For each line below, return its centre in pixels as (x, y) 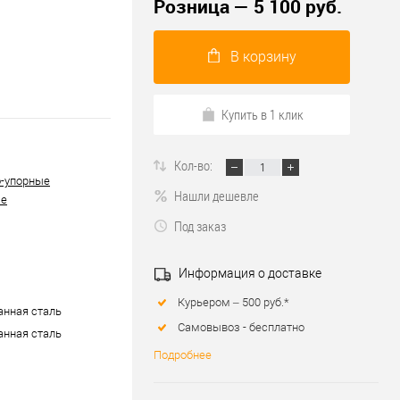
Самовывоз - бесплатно (241, 328)
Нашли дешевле (217, 196)
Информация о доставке (249, 274)
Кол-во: (195, 166)
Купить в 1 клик (262, 115)
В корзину (263, 57)
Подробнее (183, 355)
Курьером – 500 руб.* (233, 303)
